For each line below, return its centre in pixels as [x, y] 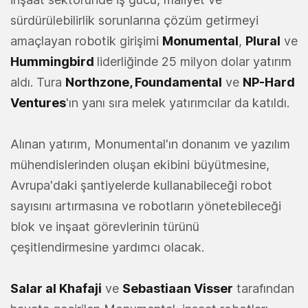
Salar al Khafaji [56, 289]
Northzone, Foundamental [144, 82]
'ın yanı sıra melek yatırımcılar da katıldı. [178, 103]
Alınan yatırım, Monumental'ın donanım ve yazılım [150, 144]
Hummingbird [54, 62]
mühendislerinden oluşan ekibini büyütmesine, [140, 165]
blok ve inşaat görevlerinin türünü [105, 227]
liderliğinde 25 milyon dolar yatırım [194, 62]
